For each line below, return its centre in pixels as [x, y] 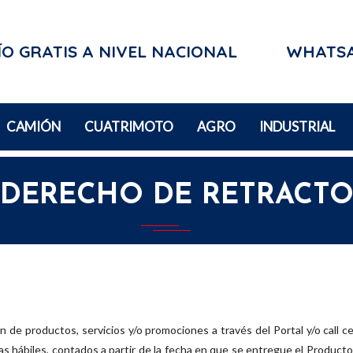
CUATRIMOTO [128, 127]
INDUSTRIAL [297, 127]
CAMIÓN [33, 127]
